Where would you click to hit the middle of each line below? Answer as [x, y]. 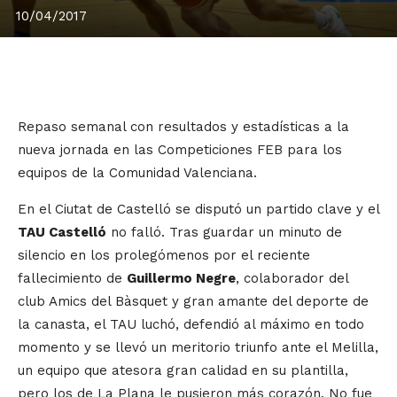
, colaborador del [292, 279]
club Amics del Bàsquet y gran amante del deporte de [193, 302]
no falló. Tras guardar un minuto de [224, 233]
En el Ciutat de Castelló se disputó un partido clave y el [198, 210]
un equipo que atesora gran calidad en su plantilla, [183, 371]
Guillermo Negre [181, 279]
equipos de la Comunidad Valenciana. [137, 173]
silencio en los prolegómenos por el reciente [164, 256]
